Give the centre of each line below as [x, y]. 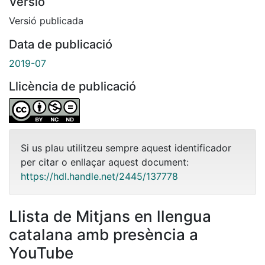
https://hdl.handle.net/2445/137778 [99, 177]
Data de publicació [61, 45]
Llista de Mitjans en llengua [110, 216]
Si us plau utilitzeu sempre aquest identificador [126, 148]
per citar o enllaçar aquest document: [105, 162]
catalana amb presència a [104, 235]
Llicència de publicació [72, 87]
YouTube [41, 253]
